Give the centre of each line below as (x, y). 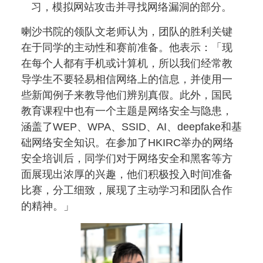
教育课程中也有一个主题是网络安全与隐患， (127, 111)
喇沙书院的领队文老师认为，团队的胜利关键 (127, 32)
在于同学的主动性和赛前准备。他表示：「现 (127, 48)
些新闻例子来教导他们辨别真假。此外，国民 (127, 95)
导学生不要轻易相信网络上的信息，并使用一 (127, 80)
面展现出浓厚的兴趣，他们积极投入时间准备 (127, 175)
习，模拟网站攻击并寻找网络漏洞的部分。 (131, 7)
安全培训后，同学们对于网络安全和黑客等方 (127, 159)
